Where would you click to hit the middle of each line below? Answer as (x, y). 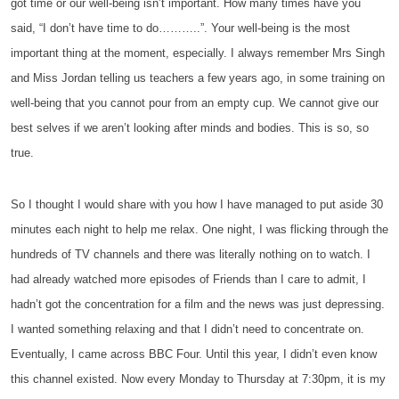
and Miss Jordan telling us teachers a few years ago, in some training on (198, 78)
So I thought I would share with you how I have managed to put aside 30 (197, 204)
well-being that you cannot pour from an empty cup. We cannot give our (195, 103)
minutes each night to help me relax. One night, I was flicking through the (199, 229)
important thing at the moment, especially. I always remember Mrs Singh (198, 53)
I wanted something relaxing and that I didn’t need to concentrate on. (187, 329)
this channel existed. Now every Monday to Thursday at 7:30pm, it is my (198, 379)
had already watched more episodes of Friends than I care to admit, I (188, 279)
